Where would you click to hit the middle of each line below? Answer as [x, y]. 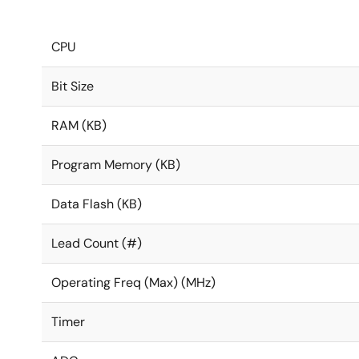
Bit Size [73, 86]
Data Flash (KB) [97, 204]
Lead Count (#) [97, 243]
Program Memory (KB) [116, 165]
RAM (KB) [79, 125]
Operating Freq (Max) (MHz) [133, 282]
